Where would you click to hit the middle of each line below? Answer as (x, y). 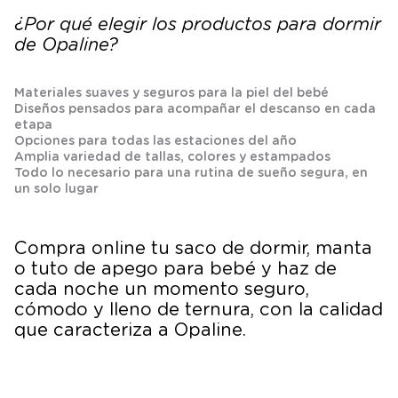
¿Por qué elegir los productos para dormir (198, 24)
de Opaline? (66, 45)
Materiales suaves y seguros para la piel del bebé (171, 94)
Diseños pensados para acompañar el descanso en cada (195, 110)
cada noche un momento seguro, (162, 289)
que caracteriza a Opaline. (130, 330)
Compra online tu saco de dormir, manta (193, 248)
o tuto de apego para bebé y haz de (175, 269)
